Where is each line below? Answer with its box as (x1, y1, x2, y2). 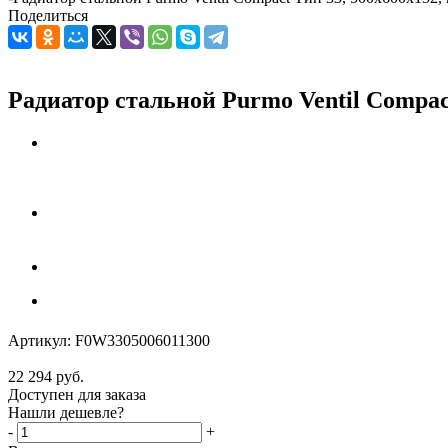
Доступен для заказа (8, 385, 146, 403)
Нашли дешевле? (8, 403, 124, 421)
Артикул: (8, 331, 71, 349)
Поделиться (8, 7, 88, 24)
